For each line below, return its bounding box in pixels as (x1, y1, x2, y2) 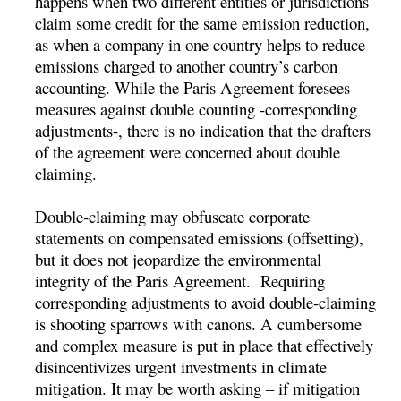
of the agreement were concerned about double (35, 140, 341, 163)
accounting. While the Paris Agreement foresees (35, 75, 351, 98)
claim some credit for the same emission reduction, (35, 11, 371, 34)
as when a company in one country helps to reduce (35, 32, 366, 55)
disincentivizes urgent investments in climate (35, 354, 328, 378)
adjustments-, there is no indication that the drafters (35, 118, 371, 141)
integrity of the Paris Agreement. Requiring (35, 269, 326, 292)
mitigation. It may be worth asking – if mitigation (35, 376, 361, 399)
